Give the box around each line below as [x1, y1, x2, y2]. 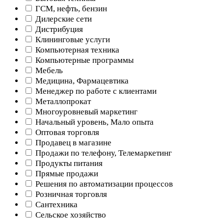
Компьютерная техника [33, 45, 119, 55]
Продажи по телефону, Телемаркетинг [33, 148, 172, 158]
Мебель [33, 65, 63, 75]
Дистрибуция [33, 24, 83, 34]
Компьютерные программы [33, 55, 134, 65]
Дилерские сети [33, 14, 92, 24]
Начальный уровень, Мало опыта [33, 117, 154, 127]
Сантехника [33, 199, 78, 209]
